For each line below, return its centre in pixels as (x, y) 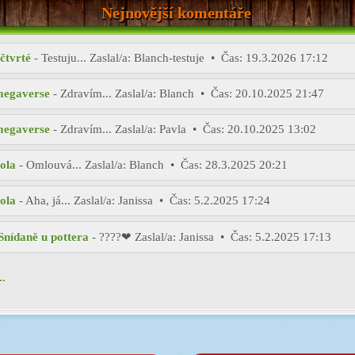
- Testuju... (60, 58)
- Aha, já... (45, 200)
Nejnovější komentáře (176, 13)
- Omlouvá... (50, 165)
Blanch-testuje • (176, 58)
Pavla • (179, 129)
